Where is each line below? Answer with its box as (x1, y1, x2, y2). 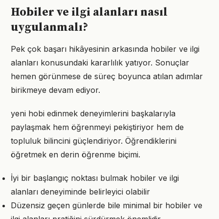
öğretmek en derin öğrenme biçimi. (11, 150, 140, 159)
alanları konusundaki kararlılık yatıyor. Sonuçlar (11, 58, 189, 67)
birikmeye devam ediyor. (11, 85, 100, 95)
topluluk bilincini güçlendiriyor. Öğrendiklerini (11, 136, 176, 146)
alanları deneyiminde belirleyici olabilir (11, 187, 150, 197)
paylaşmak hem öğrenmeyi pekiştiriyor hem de (11, 122, 184, 132)
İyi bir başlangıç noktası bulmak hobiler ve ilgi (11, 173, 179, 183)
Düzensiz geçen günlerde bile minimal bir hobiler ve (11, 200, 202, 210)
